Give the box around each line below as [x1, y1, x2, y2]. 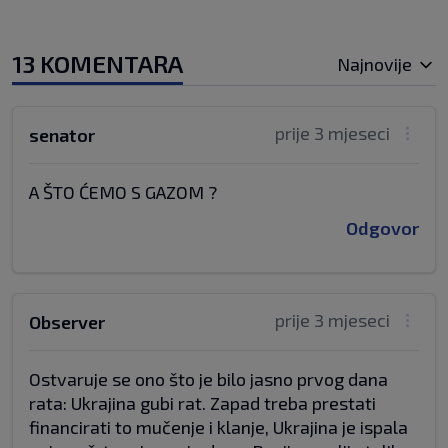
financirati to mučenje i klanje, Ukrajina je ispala [29, 416, 408, 438]
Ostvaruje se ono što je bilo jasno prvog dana [29, 368, 388, 390]
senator [29, 124, 95, 146]
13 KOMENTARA [12, 49, 183, 78]
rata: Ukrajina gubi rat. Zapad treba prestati [29, 392, 376, 414]
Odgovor [346, 217, 419, 239]
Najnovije [337, 53, 416, 75]
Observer [29, 311, 105, 333]
